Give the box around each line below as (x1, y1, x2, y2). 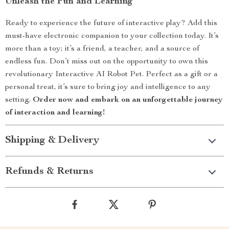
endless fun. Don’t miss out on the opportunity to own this (5, 58, 208, 66)
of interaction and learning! (5, 109, 105, 118)
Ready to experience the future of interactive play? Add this (5, 19, 217, 28)
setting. (5, 96, 33, 105)
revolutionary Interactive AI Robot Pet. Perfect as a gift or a (5, 71, 218, 79)
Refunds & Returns (5, 167, 94, 177)
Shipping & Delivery (5, 135, 99, 146)
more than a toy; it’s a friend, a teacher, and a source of (5, 45, 199, 54)
